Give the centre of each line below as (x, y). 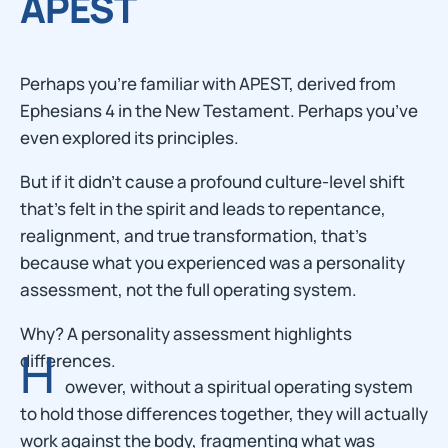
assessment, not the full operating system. (188, 289)
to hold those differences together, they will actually (224, 413)
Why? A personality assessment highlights (186, 333)
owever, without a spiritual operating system (239, 386)
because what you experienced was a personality (212, 262)
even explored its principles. (129, 137)
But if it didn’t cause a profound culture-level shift (212, 181)
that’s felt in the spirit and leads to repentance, (203, 208)
